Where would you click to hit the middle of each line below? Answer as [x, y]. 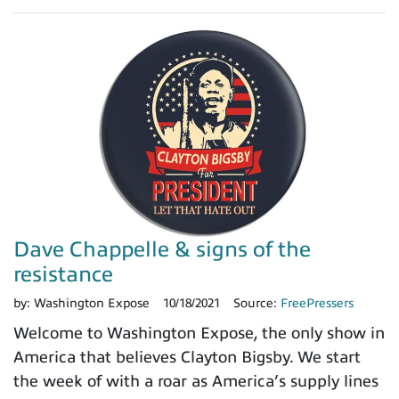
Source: [257, 303]
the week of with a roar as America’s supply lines [196, 381]
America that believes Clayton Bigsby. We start [187, 357]
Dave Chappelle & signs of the [162, 249]
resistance [63, 274]
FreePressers [317, 303]
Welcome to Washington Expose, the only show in [199, 333]
